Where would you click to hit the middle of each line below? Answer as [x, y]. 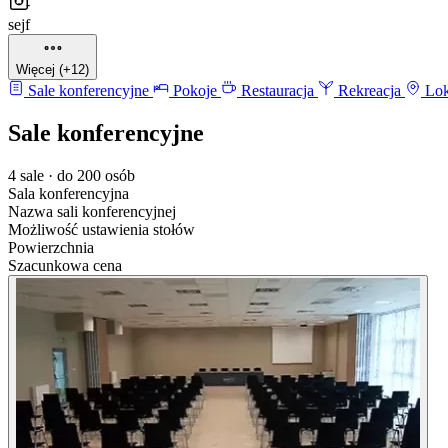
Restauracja [277, 90]
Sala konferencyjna [68, 193]
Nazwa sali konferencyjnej [92, 211]
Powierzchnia [51, 247]
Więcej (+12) [52, 69]
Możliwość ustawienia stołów [101, 229]
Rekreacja [369, 90]
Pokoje [195, 90]
